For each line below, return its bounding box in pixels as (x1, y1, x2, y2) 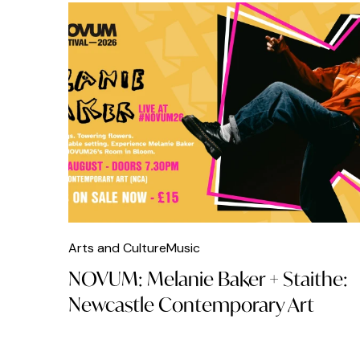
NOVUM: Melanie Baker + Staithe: (68, 266, 348, 292)
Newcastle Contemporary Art (68, 292, 314, 318)
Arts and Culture (68, 239, 166, 257)
